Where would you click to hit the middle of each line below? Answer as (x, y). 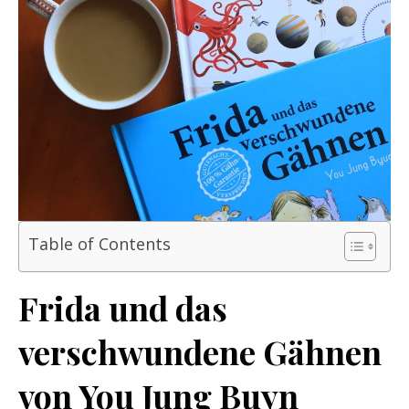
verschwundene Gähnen (200, 351)
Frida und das (123, 307)
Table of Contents (100, 243)
